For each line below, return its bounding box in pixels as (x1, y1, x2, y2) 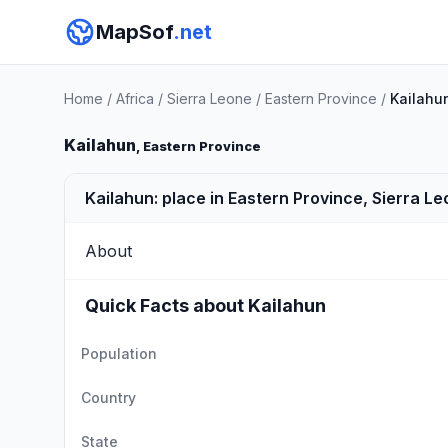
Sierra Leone (167, 90, 252, 107)
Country (81, 389, 136, 406)
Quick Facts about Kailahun (85, 295, 326, 316)
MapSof (96, 20, 173, 44)
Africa (116, 90, 154, 107)
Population (81, 345, 157, 362)
